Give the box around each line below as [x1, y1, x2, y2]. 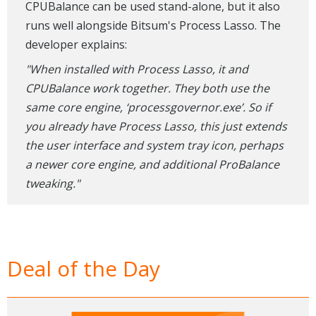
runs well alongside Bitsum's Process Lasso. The [25, 17, 281, 33]
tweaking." [25, 175, 80, 191]
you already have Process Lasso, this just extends [25, 118, 287, 134]
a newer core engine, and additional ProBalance [25, 156, 279, 172]
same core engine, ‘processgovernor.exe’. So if [25, 99, 271, 115]
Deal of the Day [7, 253, 160, 283]
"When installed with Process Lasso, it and [25, 61, 248, 77]
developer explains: [25, 36, 127, 52]
